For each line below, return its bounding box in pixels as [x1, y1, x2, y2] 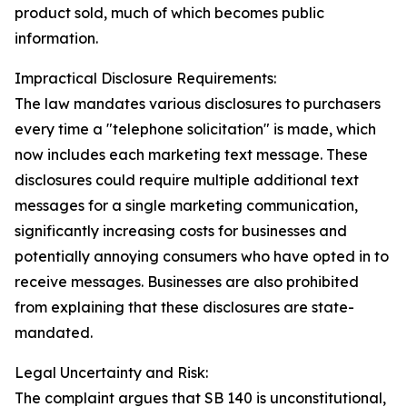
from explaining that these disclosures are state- [15, 298, 354, 317]
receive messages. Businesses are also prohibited [15, 273, 359, 292]
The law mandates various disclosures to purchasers [15, 94, 381, 114]
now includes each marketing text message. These [15, 145, 368, 164]
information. [15, 29, 98, 48]
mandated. [15, 323, 93, 342]
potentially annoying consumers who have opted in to [15, 247, 389, 266]
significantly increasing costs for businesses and [15, 222, 347, 241]
